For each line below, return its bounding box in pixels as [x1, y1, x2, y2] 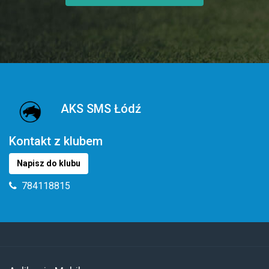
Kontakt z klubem [9, 134, 103, 148]
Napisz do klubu [17, 159, 80, 168]
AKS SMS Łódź [61, 101, 141, 116]
